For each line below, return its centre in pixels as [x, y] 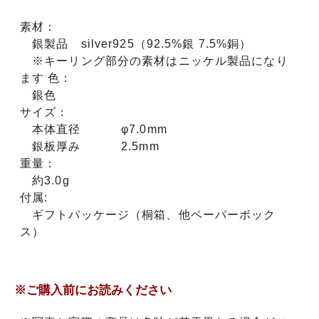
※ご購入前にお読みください [93, 291]
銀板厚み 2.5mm [90, 147]
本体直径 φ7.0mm [94, 130]
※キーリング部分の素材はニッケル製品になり [154, 61]
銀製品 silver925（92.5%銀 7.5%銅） [136, 44]
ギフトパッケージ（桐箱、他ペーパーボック [148, 215]
